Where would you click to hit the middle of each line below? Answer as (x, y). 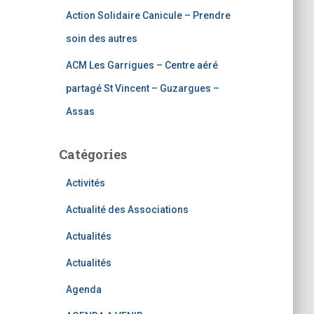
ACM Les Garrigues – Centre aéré (142, 65)
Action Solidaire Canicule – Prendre (148, 15)
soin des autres (101, 39)
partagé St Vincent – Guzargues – (142, 88)
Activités (85, 183)
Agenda (83, 289)
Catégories (93, 154)
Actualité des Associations (127, 210)
